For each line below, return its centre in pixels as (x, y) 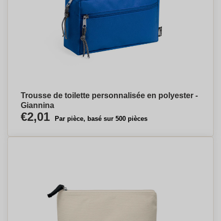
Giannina (37, 105)
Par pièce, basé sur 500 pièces (101, 119)
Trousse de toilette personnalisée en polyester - (109, 95)
